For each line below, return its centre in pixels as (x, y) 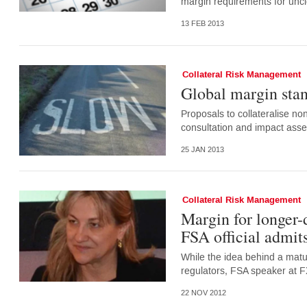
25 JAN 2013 (202, 149)
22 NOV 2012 (203, 293)
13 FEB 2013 (202, 24)
